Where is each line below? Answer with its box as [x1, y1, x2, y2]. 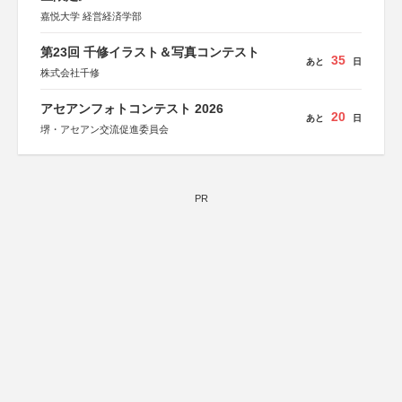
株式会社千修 [40, 67, 100, 78]
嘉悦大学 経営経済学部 [40, 11, 142, 22]
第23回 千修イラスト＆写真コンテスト [40, 45, 259, 59]
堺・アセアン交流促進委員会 [40, 124, 169, 135]
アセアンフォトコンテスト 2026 [40, 101, 223, 116]
